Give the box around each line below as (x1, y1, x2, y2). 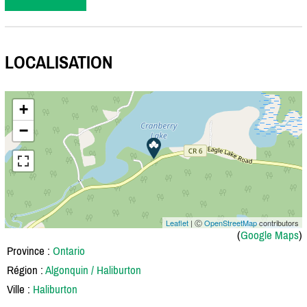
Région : (7, 262, 45, 277)
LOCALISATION (5, 52, 112, 73)
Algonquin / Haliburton (45, 262, 141, 277)
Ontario (53, 243, 85, 258)
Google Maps (241, 228, 299, 242)
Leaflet (166, 217, 188, 228)
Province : (7, 243, 53, 258)
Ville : (7, 282, 33, 296)
